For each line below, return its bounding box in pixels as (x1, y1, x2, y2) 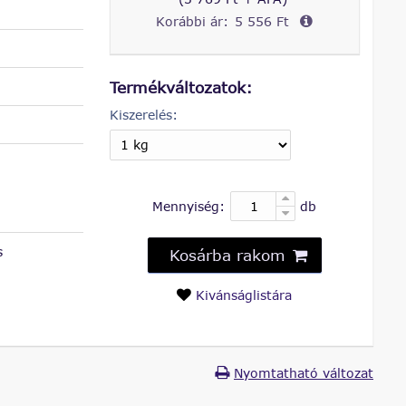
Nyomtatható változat (234, 365, 373, 382)
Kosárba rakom (169, 245, 285, 265)
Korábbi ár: (156, 14, 229, 30)
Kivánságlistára (195, 287, 292, 304)
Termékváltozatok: (109, 78, 253, 98)
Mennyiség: (151, 198, 225, 215)
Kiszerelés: (109, 107, 178, 123)
